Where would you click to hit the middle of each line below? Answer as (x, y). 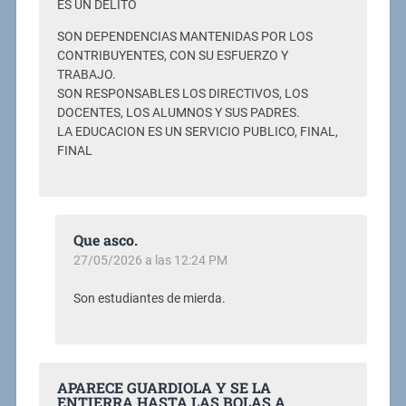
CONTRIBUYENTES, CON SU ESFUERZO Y (172, 56)
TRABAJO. (86, 75)
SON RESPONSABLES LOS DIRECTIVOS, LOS (182, 94)
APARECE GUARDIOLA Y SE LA (164, 387)
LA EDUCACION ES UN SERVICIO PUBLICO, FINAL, (197, 132)
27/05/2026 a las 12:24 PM (150, 260)
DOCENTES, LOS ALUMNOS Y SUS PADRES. (178, 113)
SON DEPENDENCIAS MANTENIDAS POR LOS (184, 37)
